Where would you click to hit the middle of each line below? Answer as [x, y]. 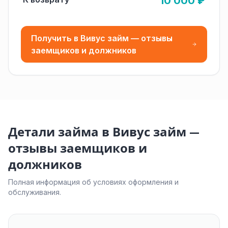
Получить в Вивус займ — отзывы [102, 38]
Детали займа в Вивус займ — [104, 132]
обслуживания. [35, 192]
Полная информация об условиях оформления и [93, 182]
